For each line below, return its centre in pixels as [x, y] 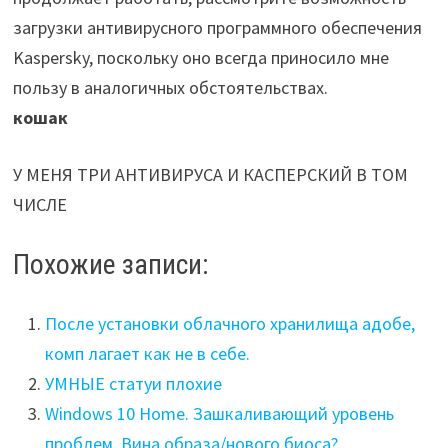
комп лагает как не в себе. [147, 354]
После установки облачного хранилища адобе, [229, 324]
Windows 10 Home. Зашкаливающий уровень [219, 414]
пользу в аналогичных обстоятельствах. [170, 88]
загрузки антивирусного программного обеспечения [217, 28]
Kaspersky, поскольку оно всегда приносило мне [200, 58]
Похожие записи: [110, 265]
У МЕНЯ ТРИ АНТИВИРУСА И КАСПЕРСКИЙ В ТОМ [210, 175]
